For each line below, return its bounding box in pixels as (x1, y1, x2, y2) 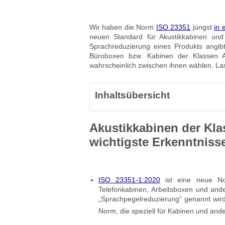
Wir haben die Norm (89, 23, 156, 31)
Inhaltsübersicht (94, 89, 170, 100)
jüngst (190, 23, 214, 31)
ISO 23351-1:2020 (98, 176, 160, 184)
